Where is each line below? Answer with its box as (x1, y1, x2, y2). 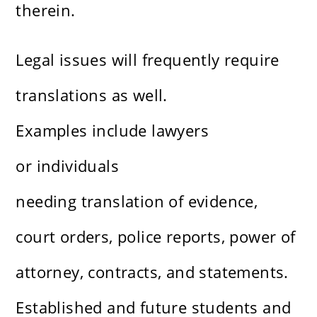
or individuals (16, 155, 120, 177)
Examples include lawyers (16, 120, 209, 142)
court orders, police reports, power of (16, 226, 296, 248)
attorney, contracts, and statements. (16, 261, 289, 283)
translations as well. (16, 84, 168, 106)
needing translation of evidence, (16, 190, 258, 212)
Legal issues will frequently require (16, 49, 279, 71)
